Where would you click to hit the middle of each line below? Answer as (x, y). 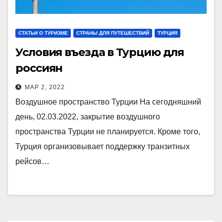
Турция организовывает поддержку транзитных (103, 146)
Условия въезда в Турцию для (100, 52)
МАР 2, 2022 (45, 87)
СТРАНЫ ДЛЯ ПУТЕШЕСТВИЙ (113, 33)
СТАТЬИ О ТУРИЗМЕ (43, 33)
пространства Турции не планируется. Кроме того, (108, 131)
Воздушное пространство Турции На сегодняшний (108, 102)
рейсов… (32, 161)
